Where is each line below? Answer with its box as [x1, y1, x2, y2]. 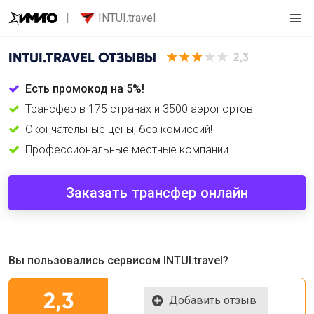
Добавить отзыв [169, 294, 257, 307]
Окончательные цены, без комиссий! [25, 123, 212, 136]
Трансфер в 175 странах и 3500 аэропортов [25, 102, 253, 116]
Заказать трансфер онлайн [65, 184, 249, 201]
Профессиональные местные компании [25, 143, 228, 156]
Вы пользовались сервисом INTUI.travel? [8, 254, 228, 267]
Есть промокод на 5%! [25, 82, 144, 95]
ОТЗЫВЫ [95, 48, 156, 66]
